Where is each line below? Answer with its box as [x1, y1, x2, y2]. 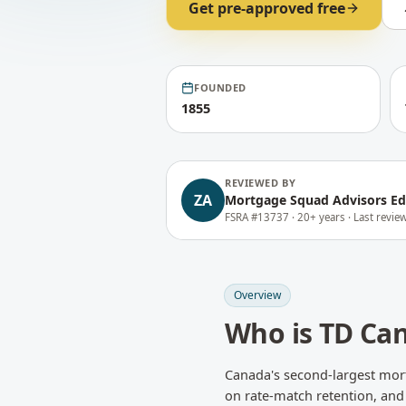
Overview [234, 287, 281, 303]
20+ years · [297, 210, 353, 224]
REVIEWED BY [225, 176, 296, 189]
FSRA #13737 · [225, 210, 297, 224]
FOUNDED [194, 81, 246, 94]
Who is [225, 314, 319, 352]
